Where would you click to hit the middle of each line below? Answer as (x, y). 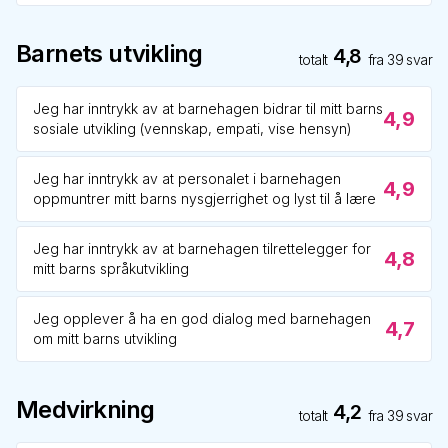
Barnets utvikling (109, 53)
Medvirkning (85, 409)
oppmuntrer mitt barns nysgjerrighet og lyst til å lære (204, 198)
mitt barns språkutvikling (111, 268)
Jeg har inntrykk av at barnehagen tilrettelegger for (202, 248)
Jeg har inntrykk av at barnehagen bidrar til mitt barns (208, 108)
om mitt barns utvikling (105, 338)
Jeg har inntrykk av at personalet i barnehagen (187, 178)
